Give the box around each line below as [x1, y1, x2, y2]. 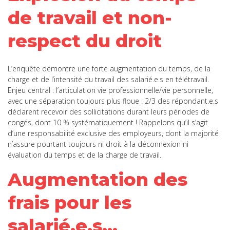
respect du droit [8, 29, 167, 52]
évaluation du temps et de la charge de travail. [8, 149, 161, 160]
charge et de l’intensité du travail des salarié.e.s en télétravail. [8, 74, 209, 84]
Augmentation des [8, 168, 187, 190]
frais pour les [8, 191, 131, 214]
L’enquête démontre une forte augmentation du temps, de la [8, 63, 210, 73]
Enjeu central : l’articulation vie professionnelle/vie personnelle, [8, 85, 213, 95]
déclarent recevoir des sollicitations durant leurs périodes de [8, 106, 209, 117]
